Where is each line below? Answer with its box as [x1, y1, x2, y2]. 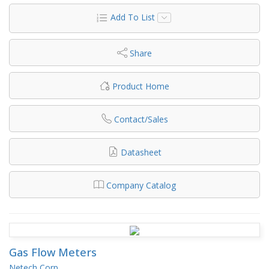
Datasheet [120, 146, 162, 158]
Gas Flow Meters [9, 244, 97, 259]
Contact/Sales [113, 113, 168, 125]
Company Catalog [106, 179, 176, 191]
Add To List [110, 11, 155, 23]
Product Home [112, 80, 169, 92]
